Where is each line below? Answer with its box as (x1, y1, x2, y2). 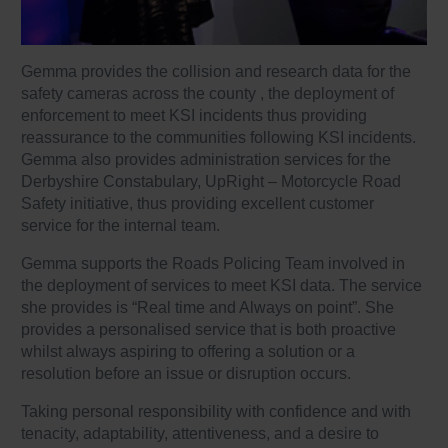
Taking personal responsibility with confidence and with (21, 403, 412, 421)
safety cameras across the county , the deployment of (21, 85, 395, 103)
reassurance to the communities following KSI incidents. (21, 129, 417, 147)
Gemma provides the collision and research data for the (21, 63, 412, 81)
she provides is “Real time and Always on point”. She (21, 299, 395, 317)
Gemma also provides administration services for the (21, 151, 392, 169)
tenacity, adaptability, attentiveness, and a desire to (21, 425, 380, 443)
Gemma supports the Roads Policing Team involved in (21, 255, 406, 273)
